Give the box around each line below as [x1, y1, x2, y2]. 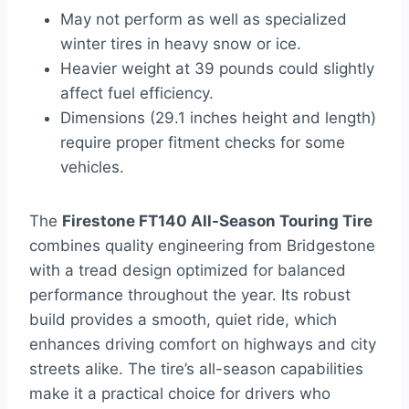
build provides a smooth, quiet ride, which [29, 310, 337, 330]
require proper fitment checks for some [60, 133, 345, 152]
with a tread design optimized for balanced [29, 261, 346, 280]
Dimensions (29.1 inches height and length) [60, 109, 376, 128]
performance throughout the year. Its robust [29, 286, 351, 305]
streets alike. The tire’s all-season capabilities [29, 360, 363, 379]
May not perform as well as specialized [60, 10, 347, 29]
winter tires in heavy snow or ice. [60, 35, 301, 54]
